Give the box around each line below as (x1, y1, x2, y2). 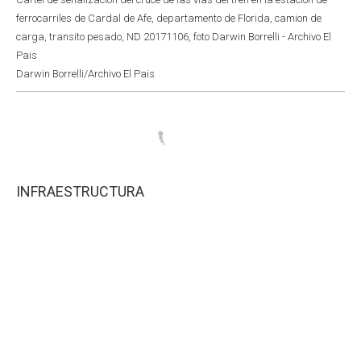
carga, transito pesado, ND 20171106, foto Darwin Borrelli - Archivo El (16, 30, 331, 43)
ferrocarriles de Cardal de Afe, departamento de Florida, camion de (16, 11, 322, 24)
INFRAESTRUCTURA (16, 182, 144, 200)
